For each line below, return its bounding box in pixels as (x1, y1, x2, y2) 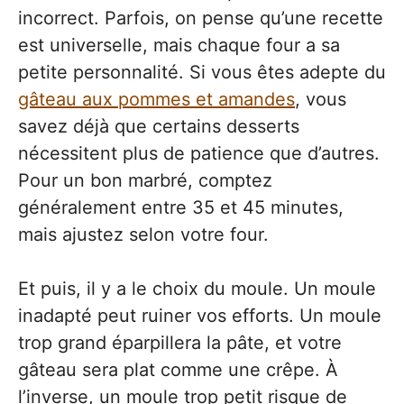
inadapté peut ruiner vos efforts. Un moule (18, 304, 381, 326)
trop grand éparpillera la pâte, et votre (18, 331, 342, 353)
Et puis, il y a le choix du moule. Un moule (18, 277, 376, 299)
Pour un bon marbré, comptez (18, 169, 272, 191)
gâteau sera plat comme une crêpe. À (18, 358, 338, 381)
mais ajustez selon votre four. (18, 223, 269, 245)
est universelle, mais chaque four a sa (18, 33, 340, 56)
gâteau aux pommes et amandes (18, 87, 295, 110)
